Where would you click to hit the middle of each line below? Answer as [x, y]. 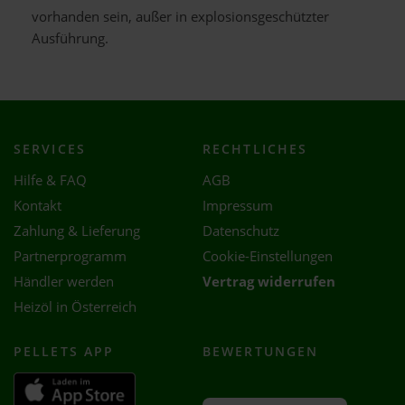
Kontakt [38, 205]
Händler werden [64, 281]
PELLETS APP [64, 351]
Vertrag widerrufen [269, 281]
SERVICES [50, 148]
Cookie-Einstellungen [268, 256]
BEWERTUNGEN [261, 351]
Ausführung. [70, 38]
